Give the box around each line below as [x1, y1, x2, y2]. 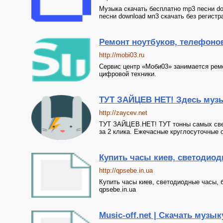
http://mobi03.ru [99, 51, 144, 59]
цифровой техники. [99, 70, 156, 78]
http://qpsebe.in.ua [99, 167, 153, 174]
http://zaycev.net [99, 109, 147, 116]
